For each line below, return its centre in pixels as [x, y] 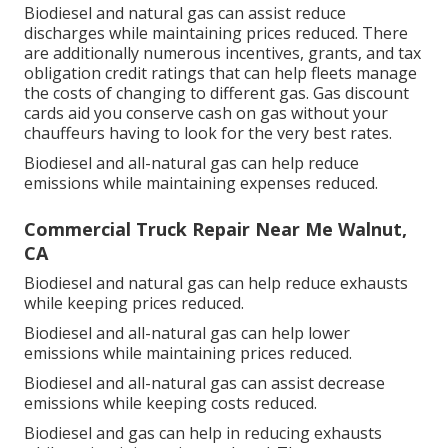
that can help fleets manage [311, 72]
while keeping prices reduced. [134, 302]
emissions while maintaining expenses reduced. [201, 182]
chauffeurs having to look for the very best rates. [208, 132]
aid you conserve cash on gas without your [226, 112]
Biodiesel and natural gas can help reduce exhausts [216, 282]
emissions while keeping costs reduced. [170, 402]
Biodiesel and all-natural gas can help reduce [191, 162]
